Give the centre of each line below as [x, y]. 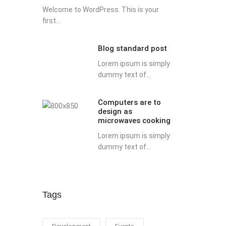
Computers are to [129, 102]
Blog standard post [132, 48]
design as [115, 111]
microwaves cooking [134, 121]
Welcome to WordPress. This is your [100, 10]
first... [51, 21]
